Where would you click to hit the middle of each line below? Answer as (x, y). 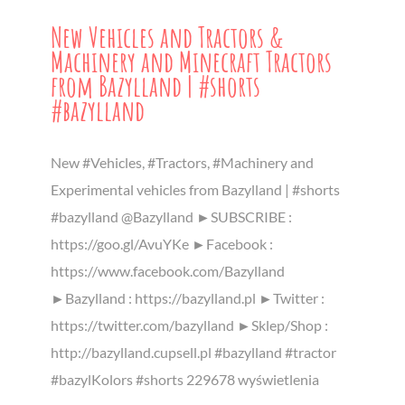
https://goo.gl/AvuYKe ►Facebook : (162, 243)
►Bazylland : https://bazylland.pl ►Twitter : (188, 297)
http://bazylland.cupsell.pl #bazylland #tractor (193, 352)
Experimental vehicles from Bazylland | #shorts (195, 189)
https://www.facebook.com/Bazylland (168, 270)
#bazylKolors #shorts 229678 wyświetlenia (185, 379)
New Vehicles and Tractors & (167, 36)
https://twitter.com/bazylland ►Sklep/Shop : (189, 325)
